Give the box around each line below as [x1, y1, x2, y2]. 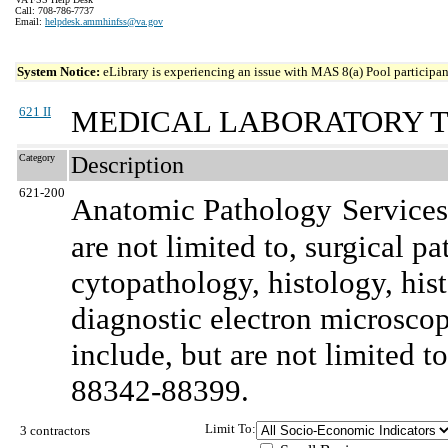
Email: [15, 16, 45, 27]
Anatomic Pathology [71, 192, 332, 227]
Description [71, 152, 184, 178]
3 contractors [20, 423, 90, 438]
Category [19, 152, 55, 163]
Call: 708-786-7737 [15, 5, 94, 16]
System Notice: [17, 64, 103, 79]
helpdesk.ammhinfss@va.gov [45, 16, 163, 27]
